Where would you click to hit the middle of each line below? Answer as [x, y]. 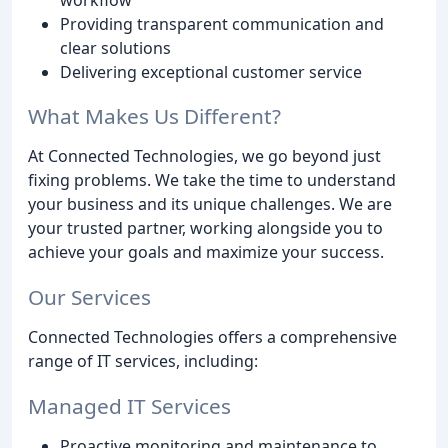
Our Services [89, 297]
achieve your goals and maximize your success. [206, 252]
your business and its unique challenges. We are [210, 204]
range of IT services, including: [143, 361]
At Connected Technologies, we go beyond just [204, 156]
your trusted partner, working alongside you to [205, 228]
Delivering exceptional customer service [211, 71]
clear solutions [115, 47]
